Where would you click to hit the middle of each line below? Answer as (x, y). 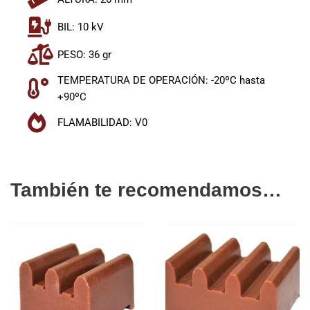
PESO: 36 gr (84, 54)
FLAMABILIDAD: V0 (102, 122)
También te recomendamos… (146, 190)
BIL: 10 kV (80, 27)
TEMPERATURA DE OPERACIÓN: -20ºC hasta (161, 80)
